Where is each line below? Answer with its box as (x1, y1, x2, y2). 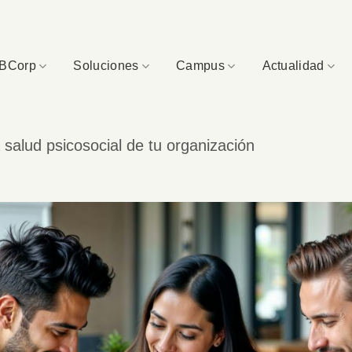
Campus (176, 58, 225, 72)
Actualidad (262, 58, 324, 72)
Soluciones (73, 58, 139, 72)
